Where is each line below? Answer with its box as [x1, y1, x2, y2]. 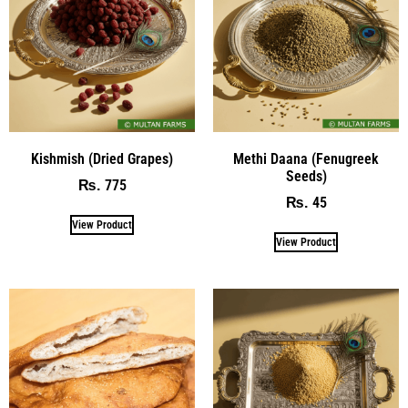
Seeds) [285, 167, 327, 185]
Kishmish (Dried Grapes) [31, 149, 173, 168]
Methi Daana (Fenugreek [233, 149, 379, 168]
